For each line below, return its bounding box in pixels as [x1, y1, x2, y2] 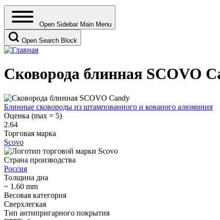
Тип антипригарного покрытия [4, 208, 110, 217]
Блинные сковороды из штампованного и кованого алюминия [4, 102, 213, 111]
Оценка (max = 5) [4, 111, 62, 120]
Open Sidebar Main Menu [39, 20, 111, 28]
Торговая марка [4, 129, 56, 137]
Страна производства [4, 155, 76, 164]
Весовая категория [4, 191, 66, 199]
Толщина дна [4, 173, 48, 182]
